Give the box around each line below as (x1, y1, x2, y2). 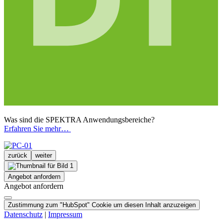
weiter (35, 151, 52, 159)
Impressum (48, 210, 82, 219)
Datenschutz (4, 210, 43, 219)
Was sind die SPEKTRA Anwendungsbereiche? (4, 115, 155, 124)
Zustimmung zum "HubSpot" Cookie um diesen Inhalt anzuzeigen (8, 201, 196, 209)
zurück (8, 151, 27, 159)
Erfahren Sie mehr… (4, 124, 71, 133)
